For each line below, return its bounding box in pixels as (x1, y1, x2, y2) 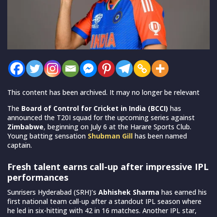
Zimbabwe (7, 122, 44, 131)
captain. (7, 140, 32, 150)
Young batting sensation (7, 131, 88, 140)
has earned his (159, 187, 207, 197)
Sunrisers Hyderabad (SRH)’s (7, 187, 98, 197)
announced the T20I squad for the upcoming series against (7, 112, 195, 122)
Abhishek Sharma (98, 187, 159, 197)
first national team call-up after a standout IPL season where (7, 196, 201, 206)
